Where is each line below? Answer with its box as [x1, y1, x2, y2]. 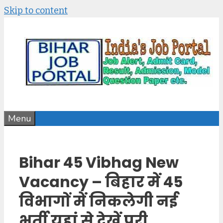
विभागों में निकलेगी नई [19, 191, 178, 212]
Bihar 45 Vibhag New [19, 152, 179, 173]
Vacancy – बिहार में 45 [19, 171, 183, 193]
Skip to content [4, 5, 68, 16]
